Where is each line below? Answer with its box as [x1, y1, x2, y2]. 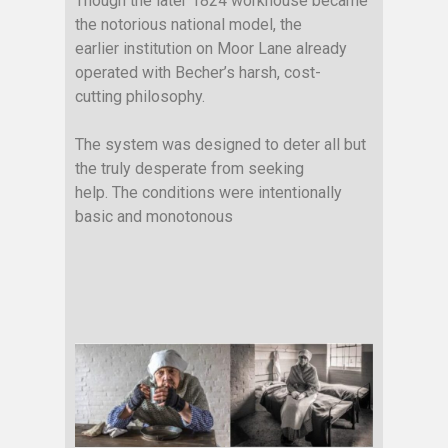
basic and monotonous [75, 207, 233, 227]
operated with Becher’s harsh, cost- [75, 63, 321, 83]
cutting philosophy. [75, 87, 205, 107]
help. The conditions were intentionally [75, 183, 342, 203]
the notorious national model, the [75, 15, 302, 35]
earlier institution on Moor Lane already [75, 39, 347, 59]
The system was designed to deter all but [75, 135, 366, 155]
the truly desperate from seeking [75, 159, 304, 179]
